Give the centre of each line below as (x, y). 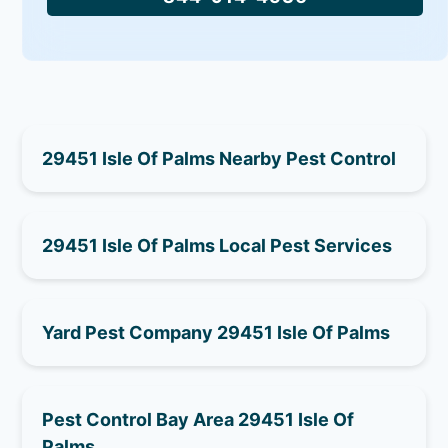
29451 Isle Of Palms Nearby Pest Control (219, 158)
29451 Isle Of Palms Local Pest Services (217, 245)
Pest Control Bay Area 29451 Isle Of (198, 419)
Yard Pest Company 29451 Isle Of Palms (216, 332)
